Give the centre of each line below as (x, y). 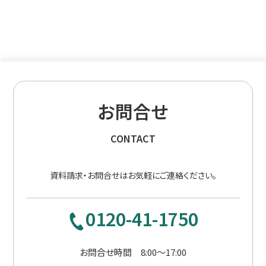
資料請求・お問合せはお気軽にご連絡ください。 (133, 175)
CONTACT (133, 138)
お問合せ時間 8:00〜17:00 (133, 252)
